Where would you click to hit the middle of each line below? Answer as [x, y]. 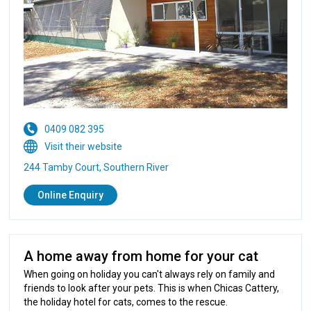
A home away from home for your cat [141, 256]
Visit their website [84, 146]
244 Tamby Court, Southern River [96, 167]
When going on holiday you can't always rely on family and [150, 274]
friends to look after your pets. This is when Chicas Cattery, [152, 288]
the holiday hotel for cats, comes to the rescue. [126, 302]
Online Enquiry [71, 195]
